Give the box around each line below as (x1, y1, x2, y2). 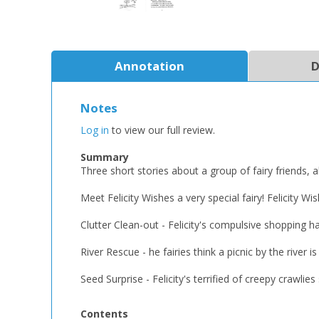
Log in (80, 122, 109, 137)
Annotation (114, 57, 184, 74)
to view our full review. (109, 122, 215, 137)
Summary (80, 150, 129, 164)
